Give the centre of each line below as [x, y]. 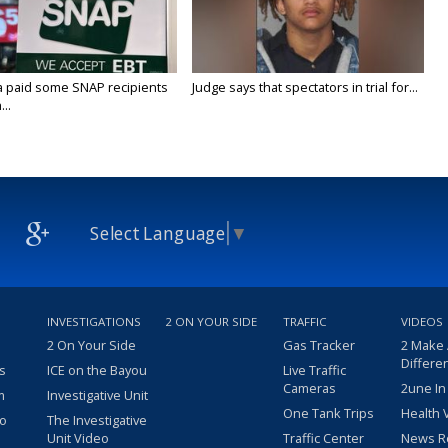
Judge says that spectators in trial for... [305, 87]
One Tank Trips [328, 413]
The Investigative [97, 420]
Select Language [158, 233]
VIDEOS [422, 322]
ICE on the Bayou [97, 370]
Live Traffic [314, 370]
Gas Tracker [319, 345]
